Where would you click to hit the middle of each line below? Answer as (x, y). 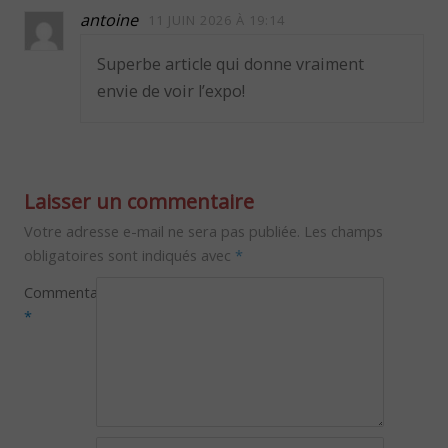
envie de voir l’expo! (171, 91)
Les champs (344, 230)
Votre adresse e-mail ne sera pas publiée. (162, 230)
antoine (109, 20)
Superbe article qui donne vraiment (231, 64)
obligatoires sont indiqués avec (130, 254)
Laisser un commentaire (139, 201)
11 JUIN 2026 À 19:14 (217, 20)
